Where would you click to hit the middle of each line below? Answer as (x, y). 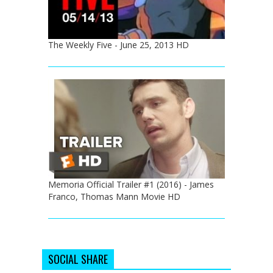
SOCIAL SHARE (78, 259)
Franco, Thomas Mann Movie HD (114, 196)
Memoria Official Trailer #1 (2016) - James (131, 184)
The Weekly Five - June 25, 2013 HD (119, 44)
